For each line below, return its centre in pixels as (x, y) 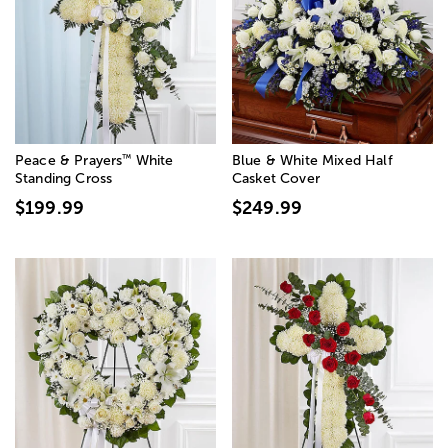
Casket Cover (276, 179)
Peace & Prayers (69, 161)
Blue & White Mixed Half (312, 161)
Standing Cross (64, 179)
